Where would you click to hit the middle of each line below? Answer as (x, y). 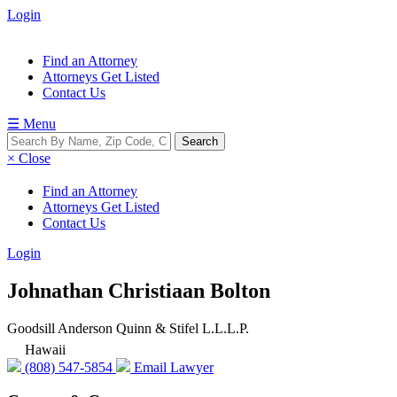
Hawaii (45, 349)
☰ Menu (31, 124)
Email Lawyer (172, 367)
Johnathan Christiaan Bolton (139, 290)
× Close (29, 158)
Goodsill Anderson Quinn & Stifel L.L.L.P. (128, 328)
